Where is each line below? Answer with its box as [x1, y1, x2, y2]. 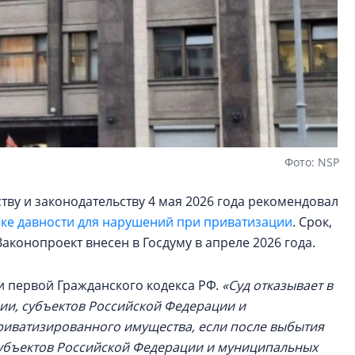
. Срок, [292, 213, 332, 231]
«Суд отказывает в [222, 277, 333, 294]
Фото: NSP [284, 155, 339, 170]
